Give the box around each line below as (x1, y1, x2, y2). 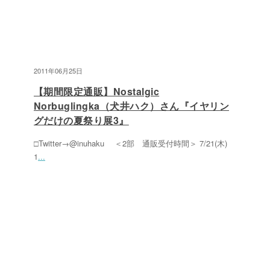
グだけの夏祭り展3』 (34, 113, 129, 127)
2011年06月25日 (34, 66, 83, 75)
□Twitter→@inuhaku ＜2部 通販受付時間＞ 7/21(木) (34, 137, 227, 149)
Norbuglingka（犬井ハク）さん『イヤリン (34, 99, 229, 113)
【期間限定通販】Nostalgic (34, 84, 160, 98)
